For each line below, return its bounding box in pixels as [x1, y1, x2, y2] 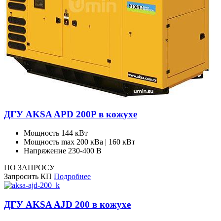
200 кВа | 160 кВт [76, 138, 135, 147]
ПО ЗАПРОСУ [4, 163, 55, 172]
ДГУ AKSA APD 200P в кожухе [4, 109, 137, 119]
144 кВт [61, 129, 88, 138]
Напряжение [24, 147, 66, 155]
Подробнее [54, 172, 91, 181]
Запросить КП [4, 172, 54, 181]
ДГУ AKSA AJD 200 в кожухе [4, 199, 131, 210]
